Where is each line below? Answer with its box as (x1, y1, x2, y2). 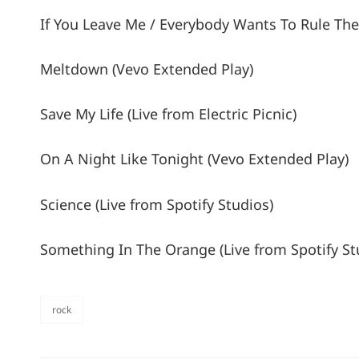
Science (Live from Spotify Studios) (40, 194, 273, 214)
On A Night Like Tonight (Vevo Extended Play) (40, 149, 349, 169)
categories (39, 312, 87, 326)
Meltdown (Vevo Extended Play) (40, 58, 253, 79)
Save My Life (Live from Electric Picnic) (40, 104, 296, 124)
